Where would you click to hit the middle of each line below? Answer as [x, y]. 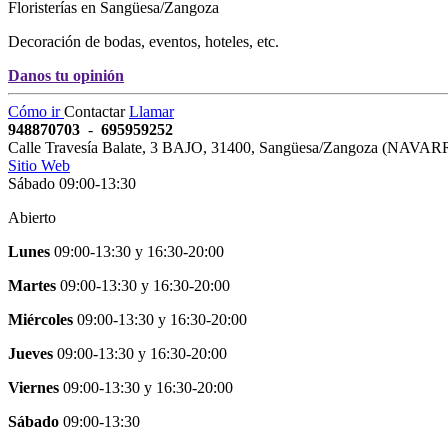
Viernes [33, 387]
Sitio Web [39, 165]
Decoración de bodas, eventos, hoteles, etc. [143, 41]
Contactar [96, 111]
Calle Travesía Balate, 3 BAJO [105, 147]
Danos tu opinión [66, 75]
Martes [32, 285]
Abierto [32, 217]
